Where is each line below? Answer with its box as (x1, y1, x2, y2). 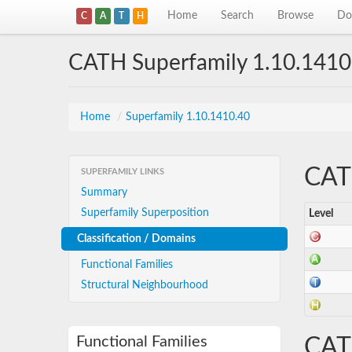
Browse (277, 10, 314, 21)
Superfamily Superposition (81, 207, 209, 218)
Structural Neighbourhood (81, 280, 208, 291)
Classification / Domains (77, 233, 196, 244)
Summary (81, 187, 127, 198)
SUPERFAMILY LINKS (81, 167, 164, 176)
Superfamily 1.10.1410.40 (126, 112, 250, 123)
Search (221, 10, 255, 21)
